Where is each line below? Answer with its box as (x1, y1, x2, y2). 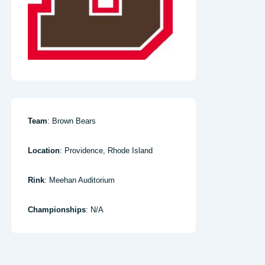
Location (28, 146, 60, 155)
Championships (28, 205, 86, 214)
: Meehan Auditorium (44, 176, 115, 185)
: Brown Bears (47, 117, 96, 125)
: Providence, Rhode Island (60, 146, 153, 155)
